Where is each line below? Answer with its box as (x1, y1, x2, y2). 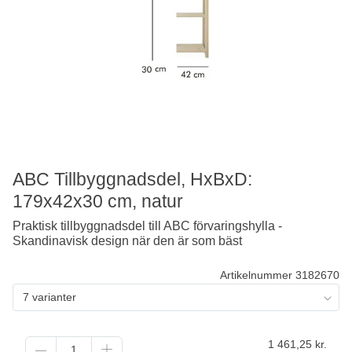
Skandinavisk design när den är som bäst (13, 233, 242, 247)
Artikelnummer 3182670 (220, 268, 339, 281)
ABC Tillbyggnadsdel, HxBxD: (13, 168, 252, 189)
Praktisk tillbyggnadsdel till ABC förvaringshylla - (13, 218, 282, 233)
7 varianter (23, 290, 76, 303)
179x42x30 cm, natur (13, 190, 183, 211)
